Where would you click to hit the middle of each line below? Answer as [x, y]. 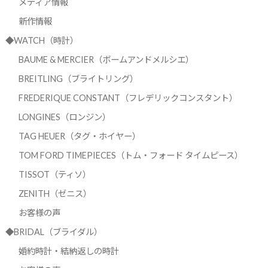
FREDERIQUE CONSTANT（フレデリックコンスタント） [128, 98]
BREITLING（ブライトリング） [78, 79]
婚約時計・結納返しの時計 [68, 251]
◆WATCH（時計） [42, 41]
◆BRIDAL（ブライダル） [54, 232]
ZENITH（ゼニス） [55, 194]
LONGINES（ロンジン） [64, 117]
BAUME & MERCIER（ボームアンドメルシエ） [106, 60]
